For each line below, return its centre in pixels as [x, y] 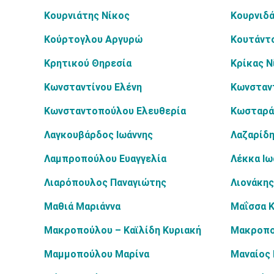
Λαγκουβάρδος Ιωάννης [98, 135]
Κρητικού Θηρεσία [88, 63]
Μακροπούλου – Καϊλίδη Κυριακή [123, 230]
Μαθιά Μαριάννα [82, 206]
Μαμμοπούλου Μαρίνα [97, 254]
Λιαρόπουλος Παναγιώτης [105, 183]
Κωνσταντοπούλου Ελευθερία [115, 111]
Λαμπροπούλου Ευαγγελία [105, 159]
